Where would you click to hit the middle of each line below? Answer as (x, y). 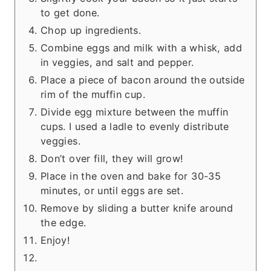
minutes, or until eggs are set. (112, 191)
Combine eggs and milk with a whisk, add (142, 48)
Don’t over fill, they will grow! (114, 159)
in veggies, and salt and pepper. (117, 63)
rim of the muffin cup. (93, 95)
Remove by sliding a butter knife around (137, 208)
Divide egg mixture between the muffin (135, 112)
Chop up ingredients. (91, 31)
